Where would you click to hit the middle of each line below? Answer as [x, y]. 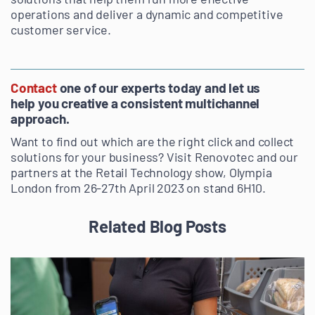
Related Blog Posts [157, 226]
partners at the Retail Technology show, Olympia [141, 173]
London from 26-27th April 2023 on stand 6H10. [138, 188]
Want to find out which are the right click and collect [153, 142]
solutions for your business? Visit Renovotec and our [154, 157]
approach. [40, 119]
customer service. [61, 30]
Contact [34, 88]
